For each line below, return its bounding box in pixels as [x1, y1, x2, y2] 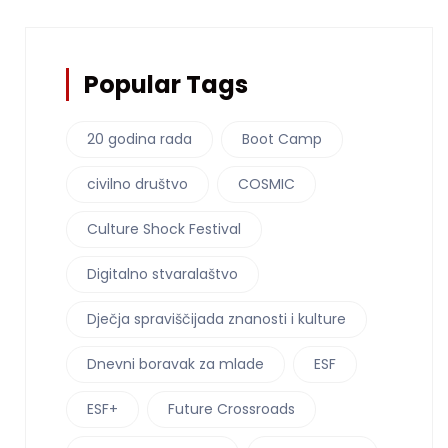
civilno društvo [87, 174, 188, 195]
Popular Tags [84, 68, 248, 102]
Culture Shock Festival [87, 219, 241, 240]
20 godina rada [87, 129, 192, 150]
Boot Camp [242, 129, 322, 150]
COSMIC [238, 174, 295, 195]
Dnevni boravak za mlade [87, 354, 264, 375]
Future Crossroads [168, 399, 295, 420]
